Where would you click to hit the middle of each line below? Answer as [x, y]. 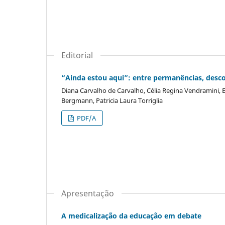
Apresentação [88, 194]
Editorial [77, 55]
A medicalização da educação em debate [131, 216]
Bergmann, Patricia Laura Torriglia [112, 101]
